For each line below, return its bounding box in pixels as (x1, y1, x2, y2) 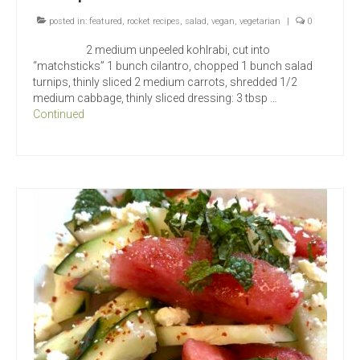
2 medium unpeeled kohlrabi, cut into (33, 43, 270, 57)
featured (89, 16, 122, 27)
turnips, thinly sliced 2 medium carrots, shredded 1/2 (33, 76, 297, 89)
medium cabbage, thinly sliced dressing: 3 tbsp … (33, 92, 277, 105)
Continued (33, 108, 84, 121)
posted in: (47, 16, 89, 27)
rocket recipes (127, 16, 180, 27)
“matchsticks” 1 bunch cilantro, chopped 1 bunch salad (33, 59, 313, 73)
